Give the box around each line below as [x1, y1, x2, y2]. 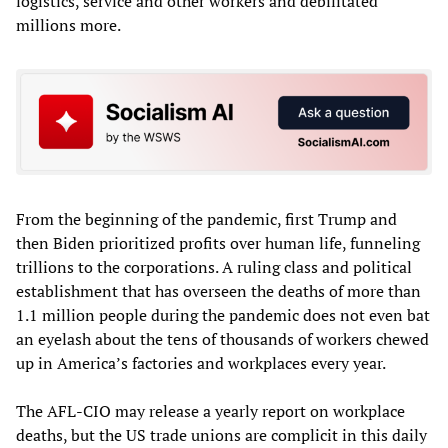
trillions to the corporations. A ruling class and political [16, 255, 412, 278]
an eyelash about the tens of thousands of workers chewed [16, 327, 429, 350]
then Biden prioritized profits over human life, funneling [16, 231, 420, 254]
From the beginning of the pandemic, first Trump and [16, 207, 397, 230]
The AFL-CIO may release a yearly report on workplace [16, 399, 405, 422]
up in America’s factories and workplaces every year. [16, 351, 397, 374]
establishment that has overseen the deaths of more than [16, 279, 421, 302]
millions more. [16, 14, 121, 37]
